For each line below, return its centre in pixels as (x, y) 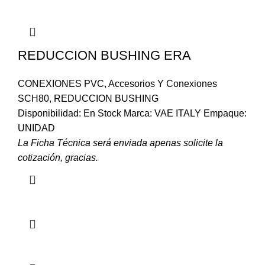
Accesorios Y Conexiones (163, 84)
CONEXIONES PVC (61, 84)
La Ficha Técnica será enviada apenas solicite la (120, 143)
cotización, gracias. (58, 158)
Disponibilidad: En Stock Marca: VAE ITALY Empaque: (132, 114)
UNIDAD (36, 128)
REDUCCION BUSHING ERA (104, 56)
